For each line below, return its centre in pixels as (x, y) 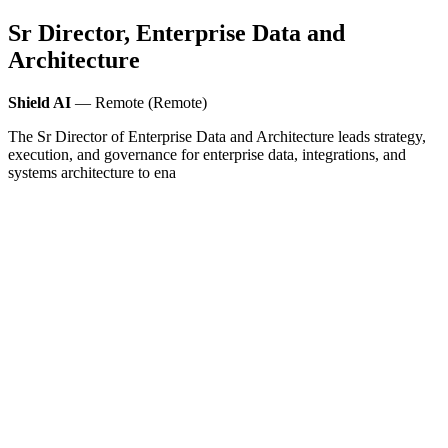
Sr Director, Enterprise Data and (176, 32)
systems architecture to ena (92, 172)
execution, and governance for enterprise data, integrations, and (207, 154)
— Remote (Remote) (139, 102)
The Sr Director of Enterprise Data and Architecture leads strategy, (217, 136)
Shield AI (39, 102)
